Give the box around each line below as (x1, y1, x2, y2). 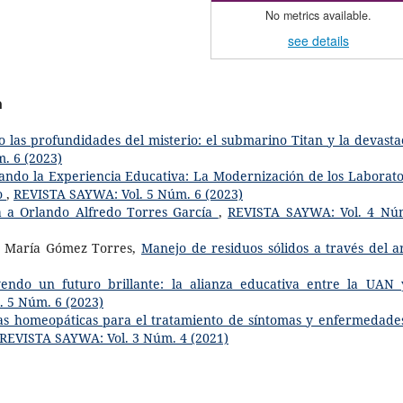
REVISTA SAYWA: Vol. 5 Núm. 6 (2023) (13, 184, 243, 202)
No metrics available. (265, 6, 372, 23)
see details (288, 31, 349, 49)
